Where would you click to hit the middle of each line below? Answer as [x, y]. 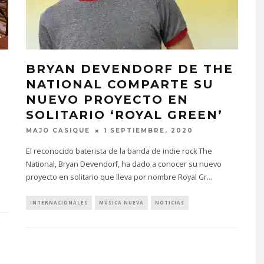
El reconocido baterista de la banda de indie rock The [119, 151]
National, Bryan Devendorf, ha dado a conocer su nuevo [124, 164]
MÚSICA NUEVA [121, 203]
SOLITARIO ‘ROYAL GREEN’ [124, 115]
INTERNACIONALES [59, 203]
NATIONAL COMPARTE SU [120, 84]
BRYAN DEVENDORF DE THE [130, 69]
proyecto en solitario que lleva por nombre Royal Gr [116, 177]
